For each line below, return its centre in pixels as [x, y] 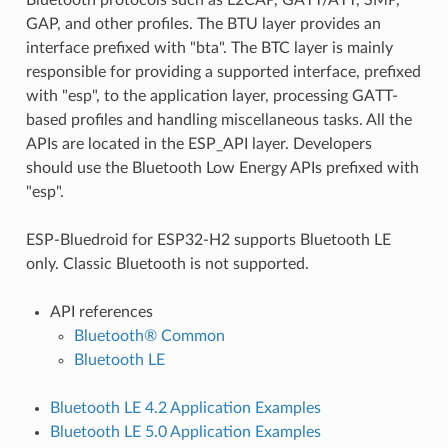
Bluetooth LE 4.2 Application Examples [185, 407]
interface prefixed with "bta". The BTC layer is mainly [209, 47]
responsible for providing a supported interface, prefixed [223, 71]
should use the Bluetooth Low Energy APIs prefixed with [222, 167]
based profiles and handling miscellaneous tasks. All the [218, 119]
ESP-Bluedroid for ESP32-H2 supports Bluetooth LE [208, 239]
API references [101, 311]
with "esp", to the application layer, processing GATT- [211, 95]
